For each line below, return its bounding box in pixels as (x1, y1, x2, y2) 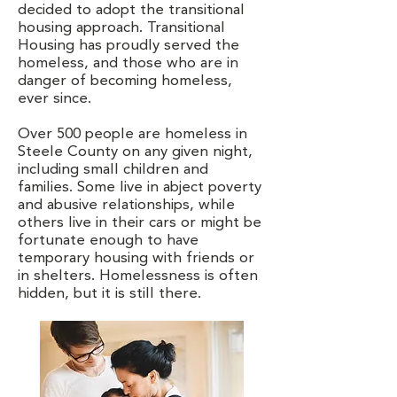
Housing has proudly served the (18, 38, 239, 53)
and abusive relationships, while (18, 198, 235, 213)
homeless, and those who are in (18, 56, 238, 71)
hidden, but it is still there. (18, 286, 201, 301)
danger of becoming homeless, (18, 74, 232, 89)
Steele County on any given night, (18, 144, 253, 160)
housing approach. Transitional (18, 20, 225, 35)
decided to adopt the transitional (18, 3, 245, 18)
